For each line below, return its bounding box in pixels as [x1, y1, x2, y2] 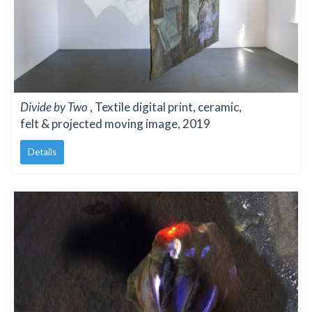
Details [28, 146, 56, 157]
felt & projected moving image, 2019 [20, 116, 210, 132]
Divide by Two [20, 100, 90, 115]
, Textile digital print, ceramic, [90, 100, 242, 115]
